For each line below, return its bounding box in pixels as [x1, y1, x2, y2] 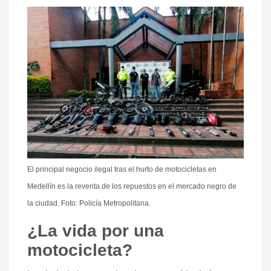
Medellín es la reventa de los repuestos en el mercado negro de [27, 181, 237, 191]
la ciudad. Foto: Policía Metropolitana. [27, 198, 151, 207]
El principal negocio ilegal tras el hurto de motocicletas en [27, 165, 217, 174]
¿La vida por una [27, 221, 164, 240]
